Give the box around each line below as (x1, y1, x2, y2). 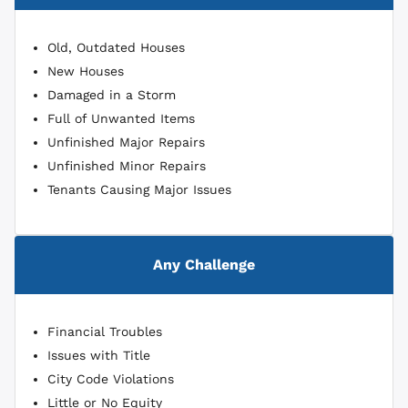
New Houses (47, 64, 124, 79)
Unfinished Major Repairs (47, 135, 205, 150)
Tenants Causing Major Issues (47, 182, 231, 198)
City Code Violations (47, 372, 174, 387)
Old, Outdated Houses (47, 40, 185, 56)
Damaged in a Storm (47, 87, 176, 103)
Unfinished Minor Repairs (47, 158, 206, 174)
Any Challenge (153, 256, 255, 274)
